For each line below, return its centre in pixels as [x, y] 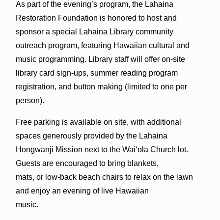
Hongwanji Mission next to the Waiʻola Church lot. [102, 149]
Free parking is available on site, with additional [98, 122]
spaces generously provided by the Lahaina [91, 136]
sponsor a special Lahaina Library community [94, 31]
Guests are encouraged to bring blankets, [87, 163]
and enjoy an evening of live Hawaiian [82, 191]
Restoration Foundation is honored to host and [96, 18]
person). [30, 100]
